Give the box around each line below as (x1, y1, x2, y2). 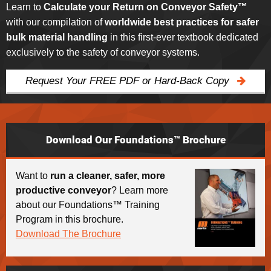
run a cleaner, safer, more (50, 170, 165, 181)
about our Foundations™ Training (16, 199, 160, 210)
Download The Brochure (16, 228, 121, 239)
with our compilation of (6, 16, 105, 27)
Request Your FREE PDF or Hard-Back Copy (25, 74, 232, 87)
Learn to (6, 1, 44, 12)
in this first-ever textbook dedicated (108, 31, 258, 42)
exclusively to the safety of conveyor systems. (6, 47, 200, 57)
